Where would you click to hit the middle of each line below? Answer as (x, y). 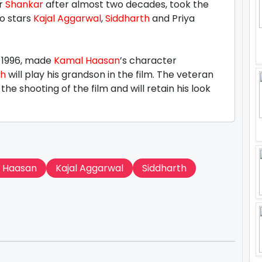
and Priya (172, 18)
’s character (148, 61)
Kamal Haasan (87, 61)
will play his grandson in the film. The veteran (110, 75)
